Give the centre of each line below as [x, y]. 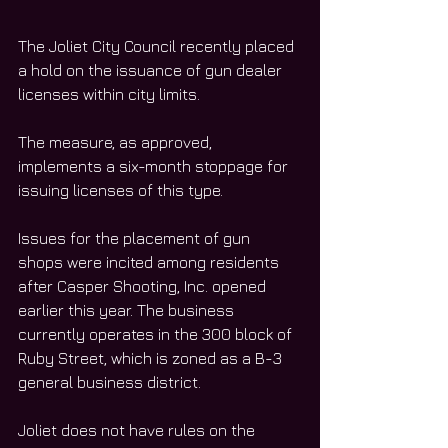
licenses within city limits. [111, 93]
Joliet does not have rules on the [138, 429]
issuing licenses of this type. [122, 189]
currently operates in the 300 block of [157, 333]
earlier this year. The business [128, 309]
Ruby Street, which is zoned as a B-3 [152, 357]
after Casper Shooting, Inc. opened [144, 285]
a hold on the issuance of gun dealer [152, 69]
